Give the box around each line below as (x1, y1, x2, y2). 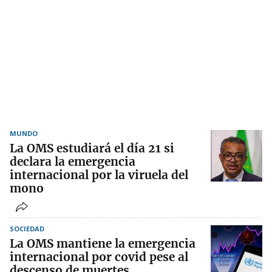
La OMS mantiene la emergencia (10, 236, 195, 251)
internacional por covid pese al (10, 250, 188, 265)
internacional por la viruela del (10, 168, 188, 183)
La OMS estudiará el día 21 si (10, 141, 174, 156)
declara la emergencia (10, 154, 135, 169)
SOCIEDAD (10, 224, 44, 234)
